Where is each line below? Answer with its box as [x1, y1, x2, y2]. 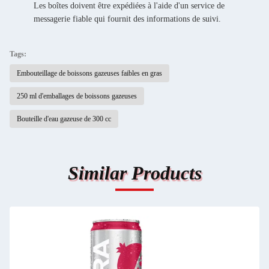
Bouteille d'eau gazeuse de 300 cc [17, 115, 111, 123]
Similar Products [67, 162, 202, 184]
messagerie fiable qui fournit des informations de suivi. [34, 14, 221, 23]
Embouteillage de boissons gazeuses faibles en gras [17, 69, 162, 77]
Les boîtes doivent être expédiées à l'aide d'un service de [34, 1, 225, 10]
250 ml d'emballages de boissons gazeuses [17, 92, 137, 100]
